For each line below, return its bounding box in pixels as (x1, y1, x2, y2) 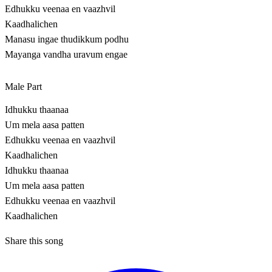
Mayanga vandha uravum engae (5, 49, 127, 60)
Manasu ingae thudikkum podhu (5, 34, 129, 45)
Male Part (5, 81, 42, 92)
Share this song (5, 236, 63, 246)
